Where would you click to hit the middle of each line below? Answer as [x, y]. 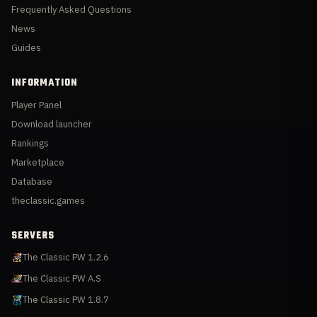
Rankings [30, 144]
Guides [26, 48]
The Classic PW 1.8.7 [66, 300]
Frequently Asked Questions [71, 10]
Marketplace [38, 163]
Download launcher [52, 125]
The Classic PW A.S [62, 279]
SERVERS [33, 236]
